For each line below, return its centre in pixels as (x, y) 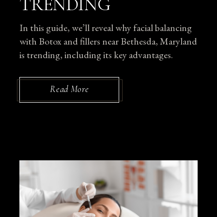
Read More (70, 89)
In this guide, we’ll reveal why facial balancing (106, 27)
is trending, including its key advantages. (96, 54)
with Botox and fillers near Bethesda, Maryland (108, 41)
